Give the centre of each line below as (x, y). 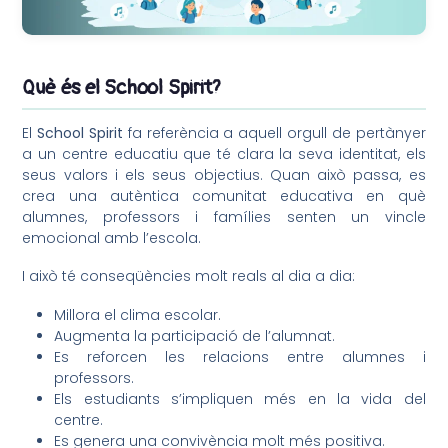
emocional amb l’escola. (112, 237)
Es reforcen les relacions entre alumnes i (240, 357)
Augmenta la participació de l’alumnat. (195, 336)
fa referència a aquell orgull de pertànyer (274, 132)
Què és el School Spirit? (121, 87)
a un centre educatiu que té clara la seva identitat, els (224, 153)
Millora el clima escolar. (138, 315)
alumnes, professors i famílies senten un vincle (224, 216)
